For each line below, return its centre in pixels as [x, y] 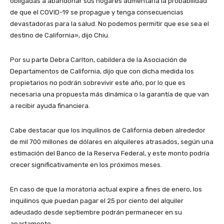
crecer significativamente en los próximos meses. [86, 165]
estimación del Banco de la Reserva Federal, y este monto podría [110, 153]
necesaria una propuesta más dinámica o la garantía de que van [109, 94]
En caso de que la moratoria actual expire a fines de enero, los [106, 189]
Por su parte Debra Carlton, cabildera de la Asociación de [98, 60]
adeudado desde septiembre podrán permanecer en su [96, 212]
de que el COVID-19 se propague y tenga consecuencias [97, 12]
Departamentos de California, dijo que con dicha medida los [102, 71]
